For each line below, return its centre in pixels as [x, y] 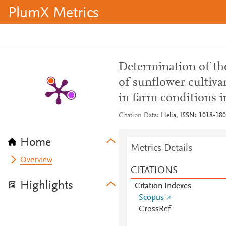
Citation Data [137, 116]
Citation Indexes [163, 186]
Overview [37, 160]
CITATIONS [154, 171]
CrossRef [154, 209]
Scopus [151, 198]
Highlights [47, 186]
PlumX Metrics [53, 14]
